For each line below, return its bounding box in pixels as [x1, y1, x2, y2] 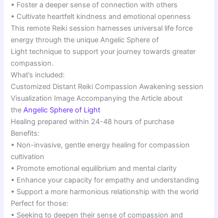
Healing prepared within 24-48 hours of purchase [11, 117, 175, 126]
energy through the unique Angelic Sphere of [11, 35, 159, 44]
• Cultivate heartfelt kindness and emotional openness [11, 12, 191, 21]
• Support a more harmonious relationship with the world [11, 187, 199, 196]
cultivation [11, 152, 45, 161]
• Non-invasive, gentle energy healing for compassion [11, 140, 190, 149]
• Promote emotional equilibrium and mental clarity [11, 163, 177, 173]
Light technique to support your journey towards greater [11, 47, 196, 56]
